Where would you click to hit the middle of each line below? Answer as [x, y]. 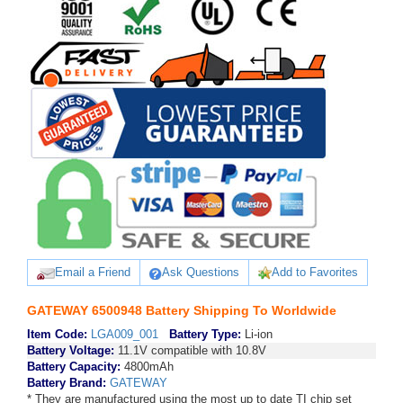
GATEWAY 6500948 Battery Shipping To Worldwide [182, 310]
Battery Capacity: [74, 367]
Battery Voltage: [71, 350]
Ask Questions [201, 272]
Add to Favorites [315, 272]
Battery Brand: [68, 383]
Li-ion [257, 334]
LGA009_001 [125, 334]
